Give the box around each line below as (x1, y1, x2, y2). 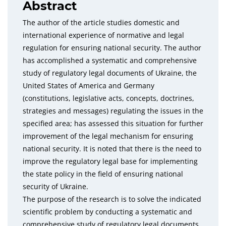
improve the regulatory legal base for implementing (23, 156, 198, 166)
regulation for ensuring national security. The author (23, 43, 201, 52)
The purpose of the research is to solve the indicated (23, 194, 201, 204)
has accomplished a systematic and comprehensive (23, 55, 197, 65)
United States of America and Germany (23, 81, 154, 90)
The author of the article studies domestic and (23, 18, 180, 27)
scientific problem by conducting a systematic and (23, 207, 192, 216)
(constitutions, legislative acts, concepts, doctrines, (23, 93, 194, 103)
